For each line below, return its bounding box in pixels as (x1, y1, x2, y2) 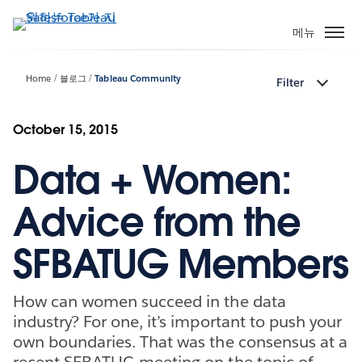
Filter (276, 75, 304, 90)
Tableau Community (95, 73, 181, 86)
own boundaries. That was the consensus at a (13, 330, 347, 352)
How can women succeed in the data (13, 290, 286, 312)
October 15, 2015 (13, 120, 119, 138)
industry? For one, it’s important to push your (13, 310, 342, 332)
